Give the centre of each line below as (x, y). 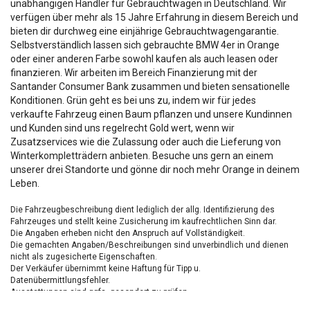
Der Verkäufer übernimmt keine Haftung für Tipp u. (106, 268)
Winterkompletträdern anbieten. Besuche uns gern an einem (142, 156)
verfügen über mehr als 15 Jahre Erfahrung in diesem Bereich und (154, 17)
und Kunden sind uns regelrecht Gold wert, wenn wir (122, 128)
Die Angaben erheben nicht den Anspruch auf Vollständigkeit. (128, 233)
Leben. (25, 183)
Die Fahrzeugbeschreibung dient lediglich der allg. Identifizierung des (143, 210)
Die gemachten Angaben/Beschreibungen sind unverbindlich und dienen (149, 245)
